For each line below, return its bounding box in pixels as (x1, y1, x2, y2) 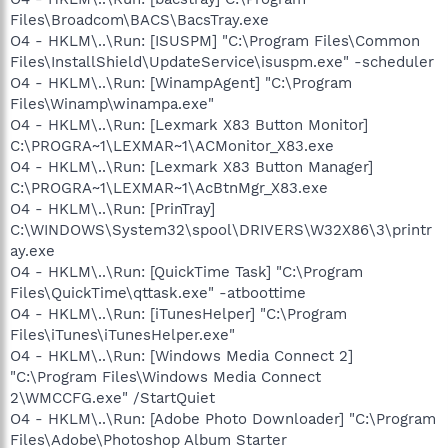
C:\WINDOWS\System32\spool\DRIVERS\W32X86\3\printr (10, 220, 432, 239)
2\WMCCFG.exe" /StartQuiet (10, 388, 215, 407)
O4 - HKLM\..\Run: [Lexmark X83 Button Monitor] (10, 115, 368, 134)
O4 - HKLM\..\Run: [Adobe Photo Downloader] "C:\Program (10, 409, 436, 428)
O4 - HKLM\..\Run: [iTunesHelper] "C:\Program (10, 304, 347, 323)
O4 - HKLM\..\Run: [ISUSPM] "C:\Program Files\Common (10, 31, 420, 50)
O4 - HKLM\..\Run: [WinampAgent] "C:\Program (10, 73, 352, 92)
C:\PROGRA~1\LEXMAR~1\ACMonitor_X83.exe (10, 136, 334, 155)
